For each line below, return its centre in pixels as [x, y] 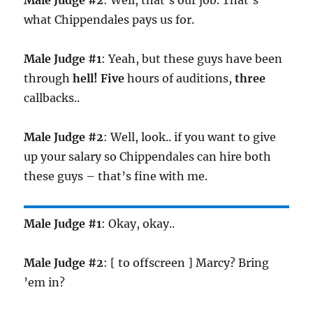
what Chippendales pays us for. [109, 20]
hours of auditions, [180, 79]
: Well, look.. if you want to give [190, 137]
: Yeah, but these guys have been [192, 59]
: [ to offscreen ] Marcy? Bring [187, 263]
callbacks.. [52, 98]
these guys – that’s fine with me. [116, 176]
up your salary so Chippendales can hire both [148, 157]
